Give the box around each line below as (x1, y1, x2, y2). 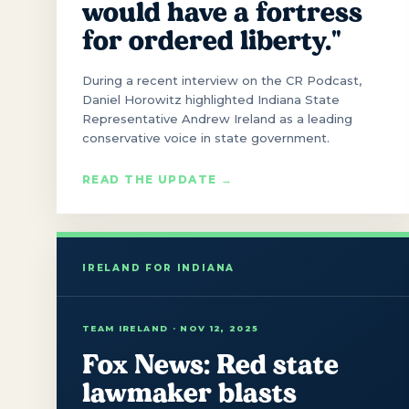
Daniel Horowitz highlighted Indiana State (82, 91, 340, 107)
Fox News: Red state (82, 346, 339, 382)
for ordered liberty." (82, 22, 341, 58)
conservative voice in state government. (82, 130, 330, 145)
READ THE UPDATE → (82, 172, 234, 186)
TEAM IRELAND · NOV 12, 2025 (82, 322, 259, 333)
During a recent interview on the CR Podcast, (82, 72, 362, 88)
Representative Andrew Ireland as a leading (82, 110, 352, 126)
